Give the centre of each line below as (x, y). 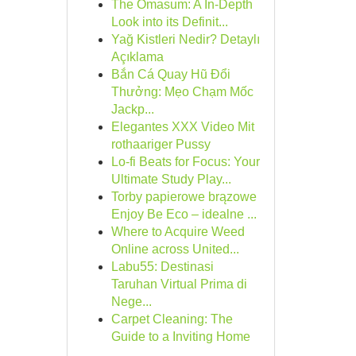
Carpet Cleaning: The (172, 319)
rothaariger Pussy (161, 144)
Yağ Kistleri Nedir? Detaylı (185, 39)
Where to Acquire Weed (178, 232)
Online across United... (175, 249)
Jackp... (132, 109)
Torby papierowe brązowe (184, 197)
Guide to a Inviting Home (180, 337)
